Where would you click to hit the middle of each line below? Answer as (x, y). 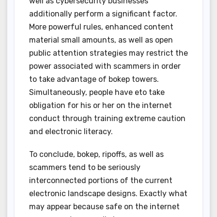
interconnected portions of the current (101, 181)
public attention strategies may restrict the (108, 53)
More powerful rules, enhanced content (101, 27)
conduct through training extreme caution (107, 119)
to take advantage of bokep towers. (94, 79)
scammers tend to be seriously (85, 168)
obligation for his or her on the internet (101, 106)
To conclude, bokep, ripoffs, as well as (96, 155)
